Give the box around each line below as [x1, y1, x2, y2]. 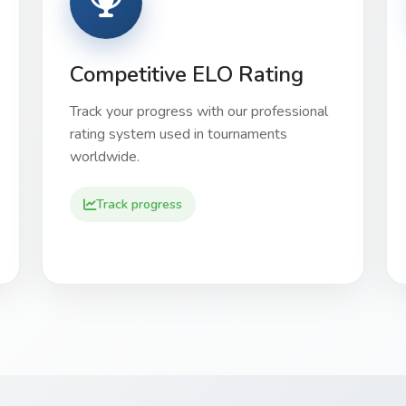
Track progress [96, 195, 182, 213]
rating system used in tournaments [70, 124, 287, 144]
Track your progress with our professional [70, 101, 328, 121]
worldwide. [70, 147, 140, 167]
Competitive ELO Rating [70, 60, 304, 89]
